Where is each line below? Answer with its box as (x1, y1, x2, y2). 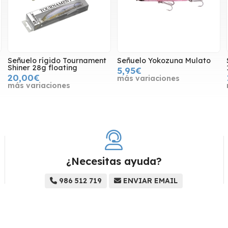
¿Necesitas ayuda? (66, 155, 162, 168)
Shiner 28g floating (7, 63, 77, 73)
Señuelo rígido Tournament (7, 56, 106, 66)
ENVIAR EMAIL (123, 176, 178, 186)
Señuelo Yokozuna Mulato (117, 56, 211, 66)
